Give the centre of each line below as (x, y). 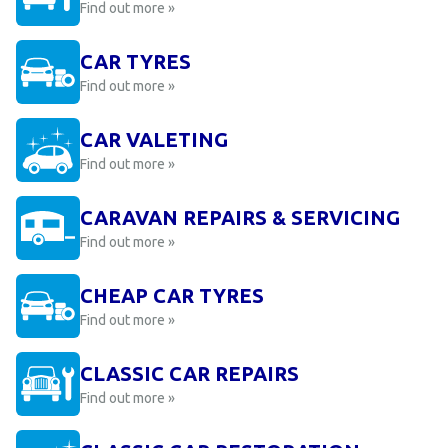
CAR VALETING (154, 139)
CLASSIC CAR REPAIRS (189, 373)
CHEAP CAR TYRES (172, 295)
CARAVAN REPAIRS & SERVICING (240, 217)
